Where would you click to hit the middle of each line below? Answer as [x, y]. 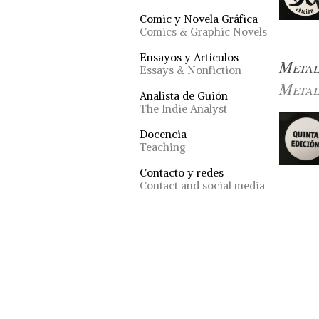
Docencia [163, 134]
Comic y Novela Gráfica [199, 19]
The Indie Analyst [183, 109]
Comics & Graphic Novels [203, 32]
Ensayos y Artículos [189, 57]
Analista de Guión [184, 96]
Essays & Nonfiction [190, 70]
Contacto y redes [182, 173]
